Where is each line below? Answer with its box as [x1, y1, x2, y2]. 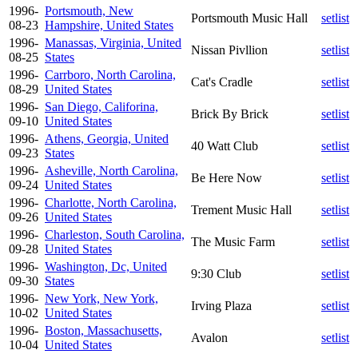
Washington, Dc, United [45, 259, 167, 273]
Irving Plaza [191, 298, 252, 312]
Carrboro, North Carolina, [45, 67, 176, 82]
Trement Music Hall [191, 202, 292, 217]
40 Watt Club [191, 138, 258, 153]
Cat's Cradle [191, 74, 253, 89]
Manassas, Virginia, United [45, 35, 181, 50]
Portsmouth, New [45, 3, 133, 18]
